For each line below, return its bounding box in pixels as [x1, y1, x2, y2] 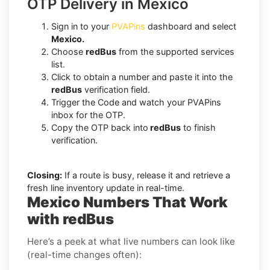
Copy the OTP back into [51, 122, 148, 133]
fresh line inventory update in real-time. [27, 182, 184, 193]
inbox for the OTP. [51, 109, 125, 120]
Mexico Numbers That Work [27, 193, 228, 211]
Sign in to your [51, 20, 111, 31]
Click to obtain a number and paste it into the [51, 71, 233, 82]
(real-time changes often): [27, 248, 142, 260]
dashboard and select [145, 20, 236, 31]
